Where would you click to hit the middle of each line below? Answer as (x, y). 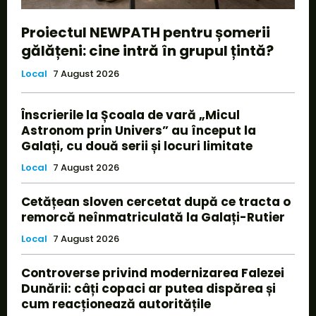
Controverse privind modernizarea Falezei (153, 273)
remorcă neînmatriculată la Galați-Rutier (153, 217)
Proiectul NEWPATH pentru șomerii (146, 32)
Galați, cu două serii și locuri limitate (137, 146)
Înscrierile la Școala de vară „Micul (130, 115)
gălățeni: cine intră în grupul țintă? (147, 50)
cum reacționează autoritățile (116, 304)
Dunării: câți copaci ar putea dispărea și (148, 288)
